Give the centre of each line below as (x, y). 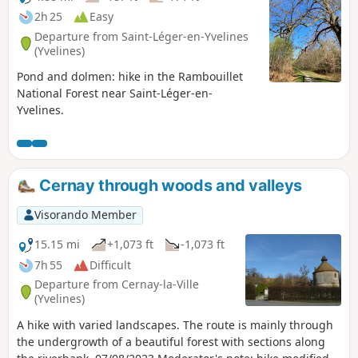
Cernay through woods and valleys (169, 186)
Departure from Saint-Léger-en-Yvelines (141, 36)
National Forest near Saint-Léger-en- (115, 93)
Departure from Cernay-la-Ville (117, 284)
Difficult (110, 265)
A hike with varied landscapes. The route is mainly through (175, 324)
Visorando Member (85, 215)
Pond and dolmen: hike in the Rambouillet (130, 77)
